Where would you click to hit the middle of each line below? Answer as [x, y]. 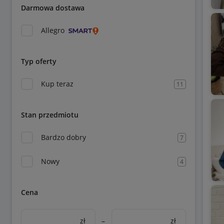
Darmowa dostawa [53, 8]
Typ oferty [39, 61]
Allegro [53, 30]
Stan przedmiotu [50, 115]
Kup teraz [57, 84]
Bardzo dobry [63, 137]
